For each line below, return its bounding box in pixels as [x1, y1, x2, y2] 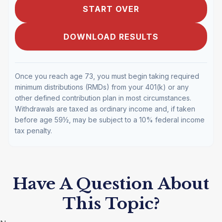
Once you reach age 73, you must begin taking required [15, 71, 199, 80]
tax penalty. [15, 126, 52, 135]
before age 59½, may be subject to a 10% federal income [15, 115, 205, 124]
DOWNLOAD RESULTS [63, 31, 159, 42]
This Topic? [62, 193, 160, 214]
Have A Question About [13, 173, 209, 194]
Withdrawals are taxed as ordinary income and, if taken [15, 104, 195, 113]
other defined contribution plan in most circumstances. [15, 93, 191, 102]
